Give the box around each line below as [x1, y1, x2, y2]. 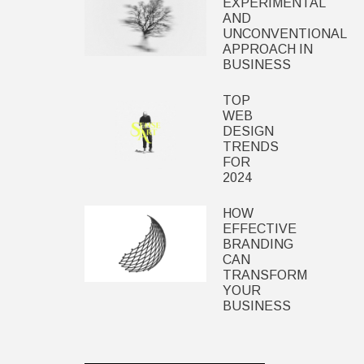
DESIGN [222, 124, 274, 138]
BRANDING [222, 237, 293, 251]
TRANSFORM [222, 268, 307, 282]
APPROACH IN [222, 42, 313, 56]
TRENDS [222, 140, 279, 154]
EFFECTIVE [222, 222, 297, 236]
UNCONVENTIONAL [222, 27, 347, 41]
